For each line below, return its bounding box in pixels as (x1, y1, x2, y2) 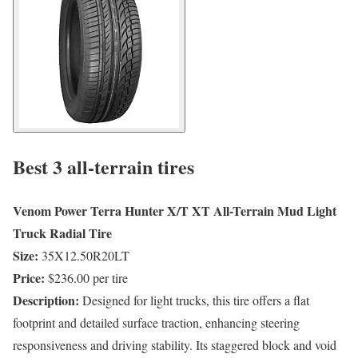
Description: (13, 291, 79, 310)
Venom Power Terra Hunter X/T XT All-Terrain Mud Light (13, 201, 336, 221)
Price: (13, 268, 45, 288)
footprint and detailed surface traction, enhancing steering (13, 314, 300, 332)
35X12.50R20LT (42, 247, 129, 265)
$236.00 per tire (48, 269, 128, 287)
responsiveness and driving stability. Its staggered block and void (13, 336, 336, 354)
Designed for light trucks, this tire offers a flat (82, 292, 309, 309)
